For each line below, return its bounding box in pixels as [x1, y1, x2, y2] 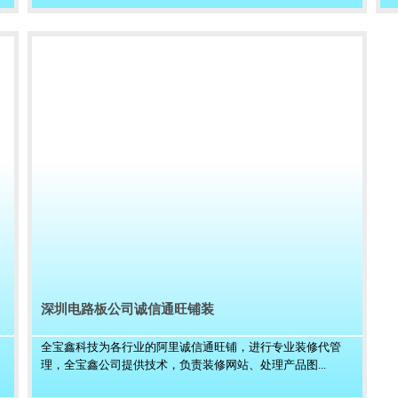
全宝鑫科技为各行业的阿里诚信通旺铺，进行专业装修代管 [41, 340, 341, 354]
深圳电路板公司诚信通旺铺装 [41, 302, 214, 316]
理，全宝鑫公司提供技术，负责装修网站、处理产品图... [41, 358, 326, 371]
